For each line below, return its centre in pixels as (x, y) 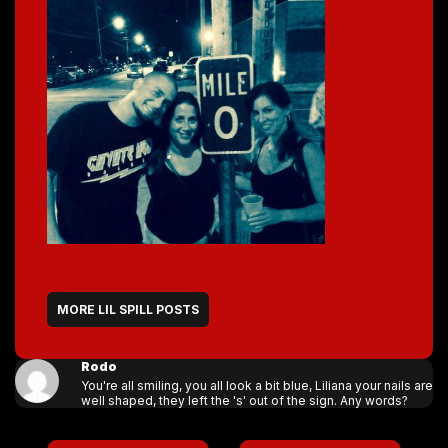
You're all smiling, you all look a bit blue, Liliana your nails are (256, 385)
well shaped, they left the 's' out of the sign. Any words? (244, 400)
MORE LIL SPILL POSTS (128, 309)
